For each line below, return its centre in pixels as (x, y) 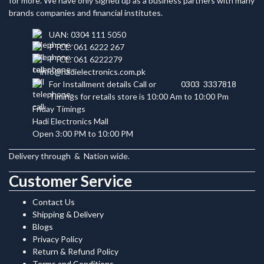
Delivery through (41, 156)
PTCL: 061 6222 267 (87, 47)
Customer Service (70, 181)
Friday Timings (59, 108)
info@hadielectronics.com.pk (92, 71)
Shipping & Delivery (68, 214)
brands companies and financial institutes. (86, 12)
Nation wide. (106, 156)
